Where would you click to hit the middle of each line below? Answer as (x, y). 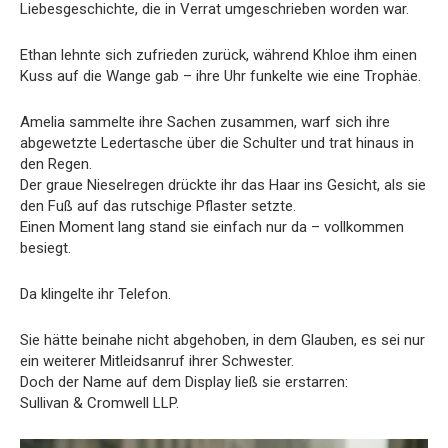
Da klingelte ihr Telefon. (95, 294)
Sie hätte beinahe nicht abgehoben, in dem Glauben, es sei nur (222, 340)
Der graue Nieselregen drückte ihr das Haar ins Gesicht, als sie (223, 185)
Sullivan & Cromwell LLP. (99, 403)
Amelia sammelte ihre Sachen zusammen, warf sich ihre (205, 122)
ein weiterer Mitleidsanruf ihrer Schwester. (157, 361)
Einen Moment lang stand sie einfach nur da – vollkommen (212, 227)
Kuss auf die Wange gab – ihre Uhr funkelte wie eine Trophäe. (220, 76)
